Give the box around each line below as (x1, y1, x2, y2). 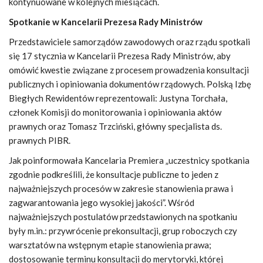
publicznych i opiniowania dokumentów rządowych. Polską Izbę (9, 79, 251, 89)
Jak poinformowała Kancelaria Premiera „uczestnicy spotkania (9, 155, 249, 166)
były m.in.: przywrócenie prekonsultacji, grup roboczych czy (9, 225, 237, 236)
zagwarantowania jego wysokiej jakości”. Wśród (9, 197, 194, 208)
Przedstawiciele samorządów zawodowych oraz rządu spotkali (9, 36, 250, 47)
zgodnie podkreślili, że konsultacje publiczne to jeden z (9, 169, 218, 180)
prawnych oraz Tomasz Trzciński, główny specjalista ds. (9, 121, 222, 131)
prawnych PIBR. (9, 135, 70, 146)
